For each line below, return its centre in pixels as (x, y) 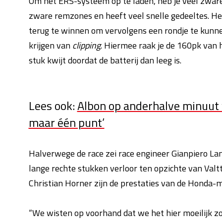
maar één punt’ (66, 122)
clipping (86, 45)
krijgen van (50, 45)
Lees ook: (53, 106)
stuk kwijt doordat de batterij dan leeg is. (105, 60)
